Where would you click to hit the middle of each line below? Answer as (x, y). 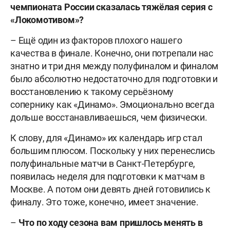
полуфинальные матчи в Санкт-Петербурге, (103, 164)
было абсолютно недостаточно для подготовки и (114, 79)
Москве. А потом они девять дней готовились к (111, 189)
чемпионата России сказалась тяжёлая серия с (111, 7)
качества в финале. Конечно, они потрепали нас (112, 53)
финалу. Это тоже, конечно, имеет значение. (104, 202)
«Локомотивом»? (47, 20)
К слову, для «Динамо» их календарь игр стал (106, 138)
